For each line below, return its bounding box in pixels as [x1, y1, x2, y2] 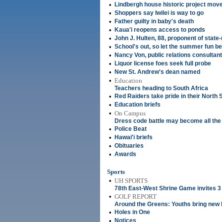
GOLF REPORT [114, 193, 157, 200]
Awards [114, 151, 136, 158]
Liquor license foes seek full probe [114, 60, 211, 67]
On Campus [114, 110, 146, 117]
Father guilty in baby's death [114, 18, 194, 25]
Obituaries [114, 142, 144, 149]
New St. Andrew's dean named [114, 68, 200, 75]
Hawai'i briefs [114, 134, 153, 141]
